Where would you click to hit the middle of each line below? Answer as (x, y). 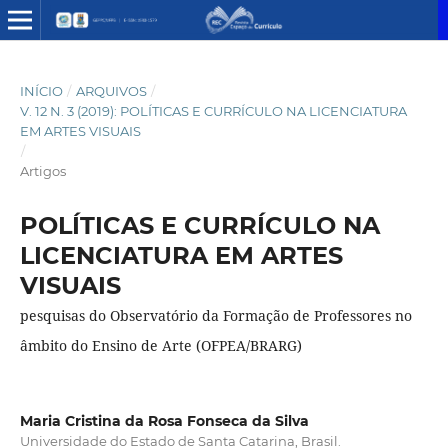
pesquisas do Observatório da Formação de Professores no (215, 315)
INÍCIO (41, 90)
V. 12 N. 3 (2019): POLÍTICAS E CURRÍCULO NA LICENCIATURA (213, 110)
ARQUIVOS (111, 90)
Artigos (42, 170)
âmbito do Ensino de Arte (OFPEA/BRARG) (160, 345)
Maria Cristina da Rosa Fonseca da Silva (164, 420)
